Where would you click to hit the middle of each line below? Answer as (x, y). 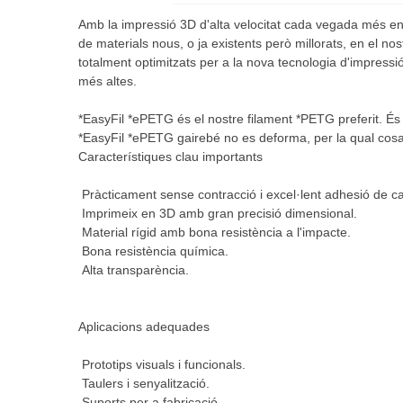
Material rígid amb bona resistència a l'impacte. (215, 232)
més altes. (107, 81)
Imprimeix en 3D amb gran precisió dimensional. (218, 213)
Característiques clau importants (170, 157)
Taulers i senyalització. (144, 383)
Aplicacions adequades (144, 327)
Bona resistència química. (153, 251)
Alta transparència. (134, 270)
